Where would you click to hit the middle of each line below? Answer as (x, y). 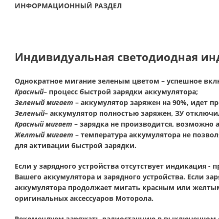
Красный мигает (44, 124)
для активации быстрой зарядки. (76, 145)
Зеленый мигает (44, 102)
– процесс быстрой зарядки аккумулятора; (121, 92)
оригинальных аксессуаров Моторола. (84, 198)
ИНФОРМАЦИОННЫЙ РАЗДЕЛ (68, 6)
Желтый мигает (44, 135)
